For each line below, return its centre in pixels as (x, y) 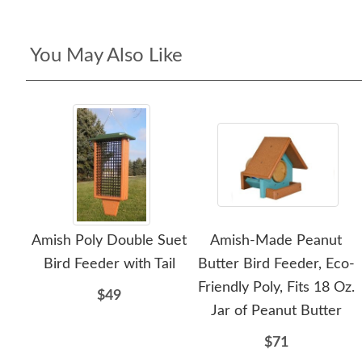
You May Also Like (106, 56)
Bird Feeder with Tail (109, 264)
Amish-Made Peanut (276, 241)
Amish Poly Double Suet (109, 241)
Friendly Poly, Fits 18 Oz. (276, 288)
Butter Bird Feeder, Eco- (276, 264)
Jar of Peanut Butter (276, 311)
